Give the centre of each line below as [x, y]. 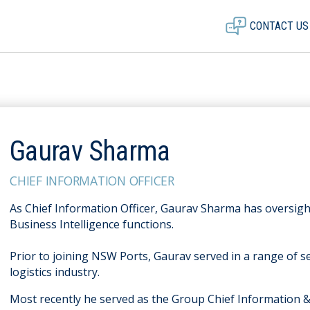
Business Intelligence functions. [92, 224]
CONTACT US [279, 26]
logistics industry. [55, 272]
